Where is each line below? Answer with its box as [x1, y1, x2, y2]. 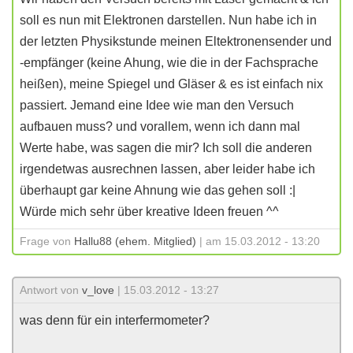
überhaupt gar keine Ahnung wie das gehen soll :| [20, 184, 295, 197]
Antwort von [20, 284, 82, 296]
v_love [82, 284, 114, 296]
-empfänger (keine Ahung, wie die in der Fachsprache [20, 56, 318, 69]
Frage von [20, 235, 74, 247]
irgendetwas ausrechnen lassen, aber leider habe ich [20, 162, 315, 176]
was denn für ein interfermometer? [20, 314, 210, 327]
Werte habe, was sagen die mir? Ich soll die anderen [20, 141, 312, 154]
